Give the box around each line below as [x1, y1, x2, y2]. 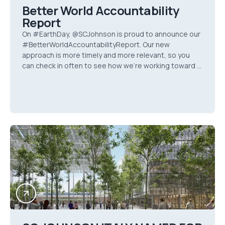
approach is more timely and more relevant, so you [22, 50, 190, 60]
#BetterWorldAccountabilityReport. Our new [22, 40, 170, 49]
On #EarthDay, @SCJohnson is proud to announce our [22, 29, 200, 39]
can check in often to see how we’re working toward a [22, 61, 201, 70]
